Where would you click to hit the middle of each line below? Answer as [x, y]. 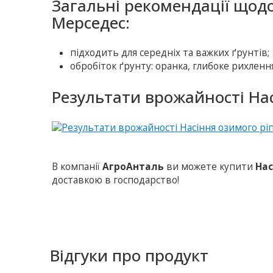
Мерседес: [91, 23]
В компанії [77, 167]
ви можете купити [210, 167]
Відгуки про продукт [129, 256]
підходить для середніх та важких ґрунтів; [170, 53]
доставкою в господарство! [116, 180]
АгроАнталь [133, 167]
